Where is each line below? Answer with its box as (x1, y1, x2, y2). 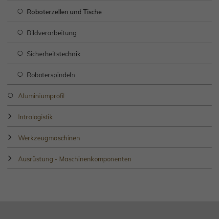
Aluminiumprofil (18, 92, 65, 100)
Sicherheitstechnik (27, 50, 81, 58)
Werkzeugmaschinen (18, 134, 80, 142)
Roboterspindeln (27, 71, 75, 79)
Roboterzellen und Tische (27, 8, 102, 16)
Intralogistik (18, 113, 53, 121)
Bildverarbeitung (27, 29, 77, 37)
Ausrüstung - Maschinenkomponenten (18, 155, 131, 163)
